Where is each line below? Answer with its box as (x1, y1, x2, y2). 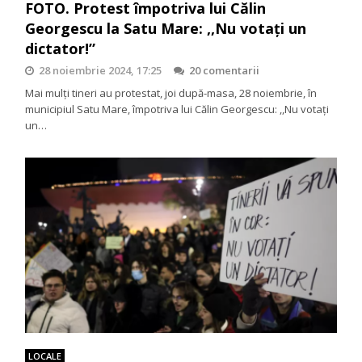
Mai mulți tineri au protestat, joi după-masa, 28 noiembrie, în (25, 86, 318, 101)
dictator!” (25, 39, 96, 59)
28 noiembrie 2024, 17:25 (39, 63, 162, 78)
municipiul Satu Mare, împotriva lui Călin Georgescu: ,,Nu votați (25, 102, 330, 117)
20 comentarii (189, 63, 260, 78)
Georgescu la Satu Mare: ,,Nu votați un (25, 19, 307, 39)
